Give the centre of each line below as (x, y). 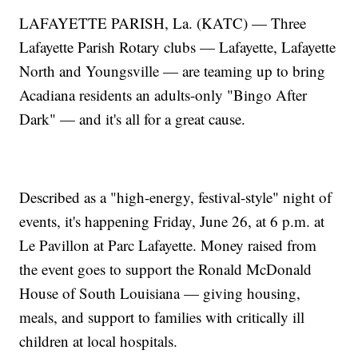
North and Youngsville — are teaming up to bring (173, 70)
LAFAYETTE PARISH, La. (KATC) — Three (163, 22)
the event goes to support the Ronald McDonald (166, 268)
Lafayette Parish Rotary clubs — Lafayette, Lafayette (178, 46)
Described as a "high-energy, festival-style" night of (176, 197)
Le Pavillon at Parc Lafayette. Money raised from (168, 245)
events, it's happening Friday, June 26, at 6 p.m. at (172, 221)
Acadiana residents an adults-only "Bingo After (163, 94)
